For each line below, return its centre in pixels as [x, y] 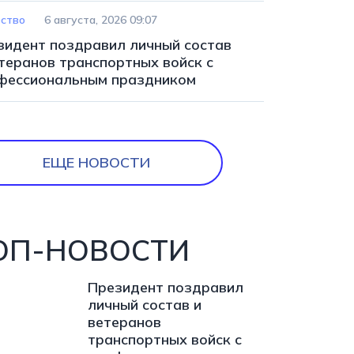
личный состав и [144, 305]
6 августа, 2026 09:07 [101, 20]
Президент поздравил [165, 287]
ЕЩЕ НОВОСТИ [96, 162]
